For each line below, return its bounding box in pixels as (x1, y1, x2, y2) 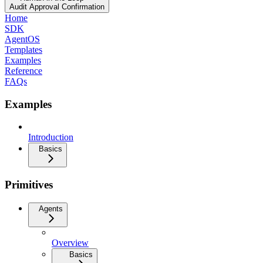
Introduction (28, 132, 73, 143)
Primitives (5, 178, 53, 191)
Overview (52, 237, 89, 248)
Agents (39, 204, 63, 213)
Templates (5, 44, 42, 55)
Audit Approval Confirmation (9, 2, 104, 11)
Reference (5, 65, 42, 76)
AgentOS (5, 33, 40, 44)
